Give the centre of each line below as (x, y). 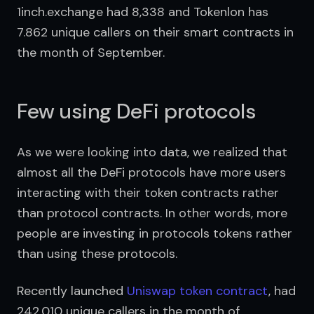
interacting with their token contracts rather (148, 193)
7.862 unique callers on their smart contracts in (155, 32)
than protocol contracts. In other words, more (152, 213)
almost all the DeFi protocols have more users (151, 172)
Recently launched (72, 291)
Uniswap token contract (198, 291)
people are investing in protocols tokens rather (155, 233)
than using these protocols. (97, 254)
